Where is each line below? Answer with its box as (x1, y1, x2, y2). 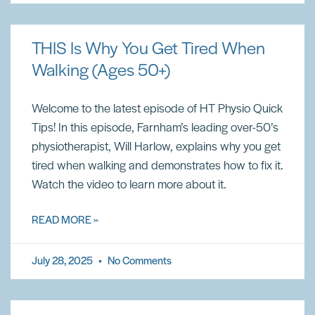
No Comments (105, 256, 172, 267)
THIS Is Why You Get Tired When (32, 40, 265, 59)
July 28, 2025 (32, 256, 95, 267)
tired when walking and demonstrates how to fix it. (32, 160, 283, 173)
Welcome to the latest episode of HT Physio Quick (32, 103, 283, 116)
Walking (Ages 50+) (32, 62, 170, 81)
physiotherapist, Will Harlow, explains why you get (32, 141, 281, 154)
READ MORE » (32, 215, 98, 226)
